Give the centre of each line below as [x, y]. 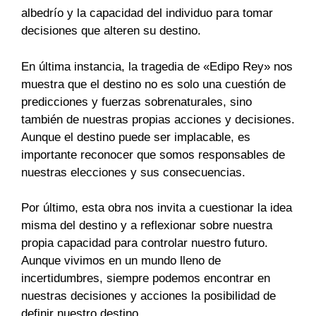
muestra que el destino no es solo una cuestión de [153, 84]
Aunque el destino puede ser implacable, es [136, 137]
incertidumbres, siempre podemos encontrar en [146, 278]
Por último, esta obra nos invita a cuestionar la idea [157, 208]
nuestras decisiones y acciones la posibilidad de [148, 296]
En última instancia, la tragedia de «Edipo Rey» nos [157, 66]
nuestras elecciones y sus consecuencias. [133, 172]
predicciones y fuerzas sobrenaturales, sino [136, 102]
